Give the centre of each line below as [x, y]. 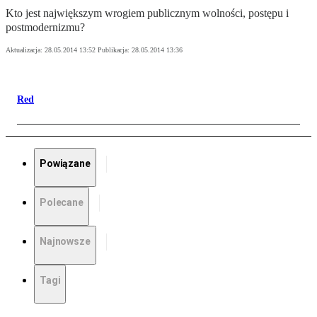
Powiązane [65, 164]
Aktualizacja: [25, 50]
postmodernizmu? [45, 28]
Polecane [62, 203]
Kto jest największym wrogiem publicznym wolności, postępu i [147, 13]
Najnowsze [65, 242]
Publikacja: [115, 50]
